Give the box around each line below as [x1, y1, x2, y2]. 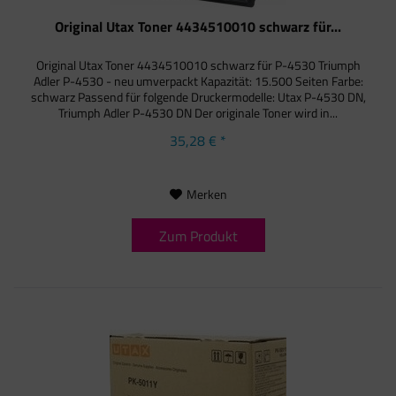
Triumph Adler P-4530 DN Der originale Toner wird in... [58, 103, 339, 123]
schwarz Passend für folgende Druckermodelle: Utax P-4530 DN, [30, 88, 366, 107]
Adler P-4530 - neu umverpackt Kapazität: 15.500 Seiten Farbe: [33, 72, 363, 91]
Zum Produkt [158, 225, 238, 247]
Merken [186, 185, 227, 204]
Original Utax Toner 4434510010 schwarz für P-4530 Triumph [35, 56, 361, 75]
